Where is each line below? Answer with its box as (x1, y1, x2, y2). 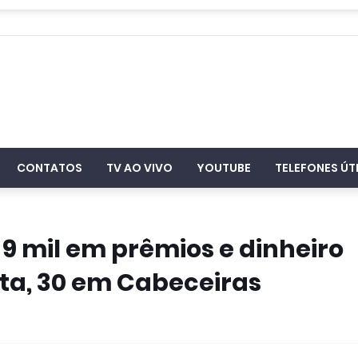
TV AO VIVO (106, 160, 173, 176)
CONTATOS (17, 160, 82, 176)
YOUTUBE (197, 160, 251, 176)
